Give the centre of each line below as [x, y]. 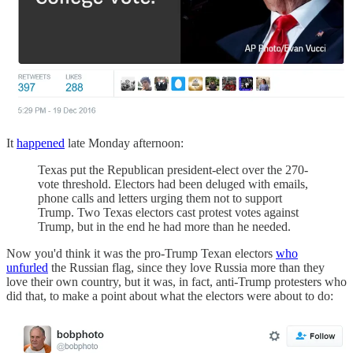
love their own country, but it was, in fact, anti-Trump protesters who [176, 282]
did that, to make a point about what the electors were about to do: [170, 296]
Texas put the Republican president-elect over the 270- [173, 170]
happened [41, 143]
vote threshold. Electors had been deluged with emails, [173, 184]
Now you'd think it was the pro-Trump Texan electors [141, 254]
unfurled [27, 268]
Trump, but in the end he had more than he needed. [164, 227]
